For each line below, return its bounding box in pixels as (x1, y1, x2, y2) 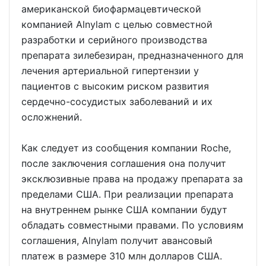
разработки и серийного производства (21, 34, 207, 46)
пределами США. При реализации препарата (21, 188, 233, 200)
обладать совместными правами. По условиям (21, 219, 243, 231)
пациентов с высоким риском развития (21, 80, 209, 92)
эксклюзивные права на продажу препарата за (21, 173, 243, 185)
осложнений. (21, 111, 82, 123)
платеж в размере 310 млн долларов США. (21, 250, 222, 262)
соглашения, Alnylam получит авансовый (21, 235, 213, 246)
